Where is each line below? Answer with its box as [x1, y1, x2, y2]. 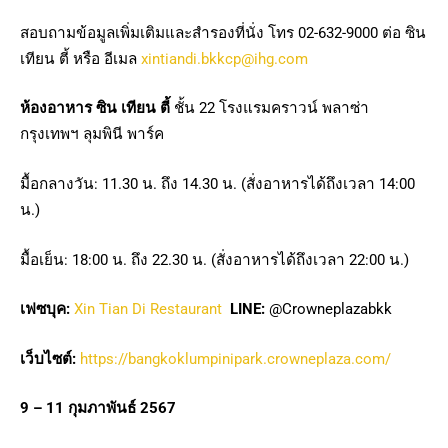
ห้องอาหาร [20, 99, 92, 118]
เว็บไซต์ [20, 349, 72, 368]
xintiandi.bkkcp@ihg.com [141, 49, 308, 68]
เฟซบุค [20, 300, 66, 319]
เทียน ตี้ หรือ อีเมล [20, 49, 141, 68]
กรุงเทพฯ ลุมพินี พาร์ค [20, 125, 164, 144]
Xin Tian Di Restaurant [74, 300, 226, 319]
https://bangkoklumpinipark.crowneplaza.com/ [80, 349, 391, 368]
